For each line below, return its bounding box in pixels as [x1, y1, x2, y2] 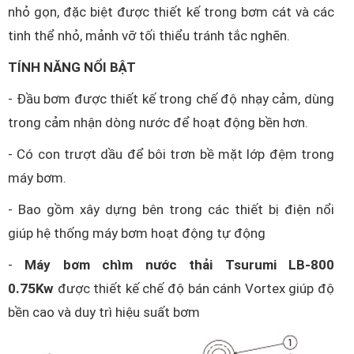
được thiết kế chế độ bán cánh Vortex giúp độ [54, 281, 334, 296]
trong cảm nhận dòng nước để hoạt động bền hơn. [8, 115, 308, 130]
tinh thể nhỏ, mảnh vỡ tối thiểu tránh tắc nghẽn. [8, 28, 293, 43]
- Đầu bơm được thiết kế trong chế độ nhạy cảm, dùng [8, 91, 334, 107]
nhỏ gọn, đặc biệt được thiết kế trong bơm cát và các [8, 4, 334, 20]
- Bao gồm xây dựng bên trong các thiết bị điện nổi [8, 201, 334, 217]
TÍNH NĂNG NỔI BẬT [8, 59, 139, 75]
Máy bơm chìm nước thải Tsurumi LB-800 [24, 257, 335, 273]
